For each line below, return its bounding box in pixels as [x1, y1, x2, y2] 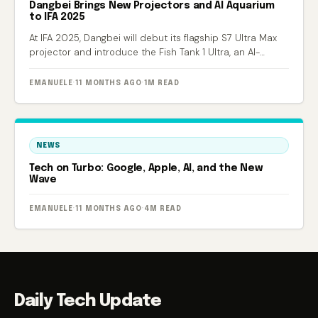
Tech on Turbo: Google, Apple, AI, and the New [29, 163, 263, 174]
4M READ [143, 205, 181, 213]
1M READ [143, 79, 179, 87]
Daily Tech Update [14, 292, 161, 311]
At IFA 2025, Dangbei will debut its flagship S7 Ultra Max [29, 32, 277, 45]
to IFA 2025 [29, 12, 85, 23]
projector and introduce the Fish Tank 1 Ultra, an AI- [29, 46, 260, 59]
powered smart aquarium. [29, 60, 145, 73]
